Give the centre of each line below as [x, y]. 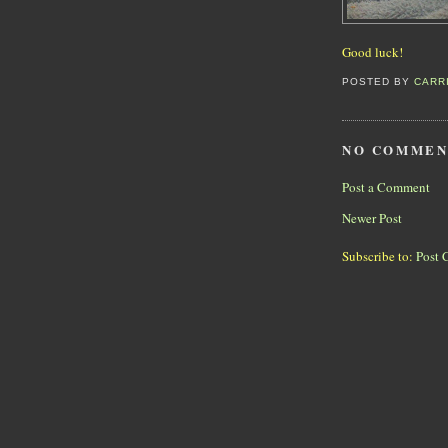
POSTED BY [378, 82]
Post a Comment [386, 187]
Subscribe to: [379, 256]
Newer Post [372, 218]
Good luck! [372, 52]
